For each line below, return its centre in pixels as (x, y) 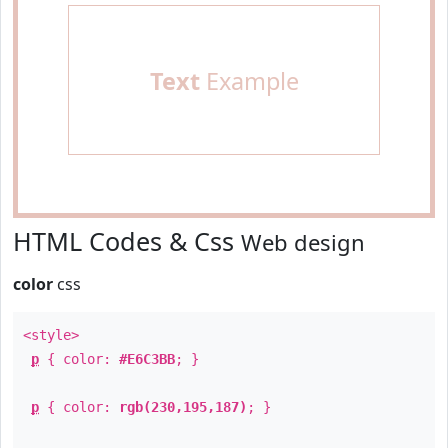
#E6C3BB (147, 359)
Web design (303, 242)
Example (249, 81)
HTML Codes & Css (127, 241)
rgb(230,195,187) (183, 407)
